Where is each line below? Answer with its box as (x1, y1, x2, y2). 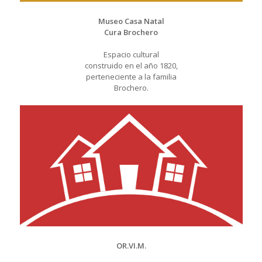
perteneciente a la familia (85, 71, 177, 82)
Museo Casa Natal (98, 16, 164, 27)
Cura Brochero (104, 27, 158, 38)
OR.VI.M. (116, 240, 146, 251)
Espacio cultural (103, 49, 159, 60)
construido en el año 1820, (84, 60, 178, 71)
